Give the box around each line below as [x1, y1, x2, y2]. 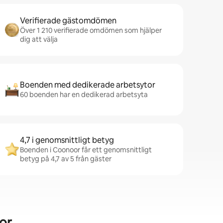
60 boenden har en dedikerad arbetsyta [20, 90, 148, 99]
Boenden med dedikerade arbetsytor [20, 80, 155, 90]
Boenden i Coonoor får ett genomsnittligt [20, 145, 152, 154]
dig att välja [20, 35, 58, 44]
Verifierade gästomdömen [20, 15, 116, 26]
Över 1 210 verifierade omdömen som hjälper [20, 26, 162, 35]
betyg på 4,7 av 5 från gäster [20, 154, 111, 163]
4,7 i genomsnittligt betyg [20, 135, 114, 145]
